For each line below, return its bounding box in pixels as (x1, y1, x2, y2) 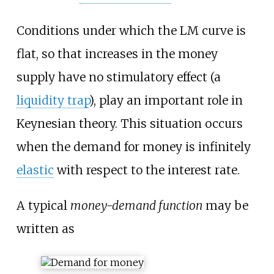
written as (16, 221, 75, 236)
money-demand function (70, 198, 202, 213)
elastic (16, 163, 54, 178)
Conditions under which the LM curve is (16, 23, 246, 39)
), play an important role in (89, 93, 243, 108)
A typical (16, 198, 70, 213)
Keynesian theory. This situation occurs (16, 116, 243, 131)
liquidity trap (16, 93, 89, 108)
